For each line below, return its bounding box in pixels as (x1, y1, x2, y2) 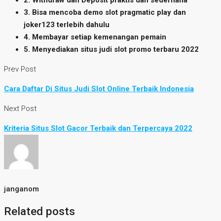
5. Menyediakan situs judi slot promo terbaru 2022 (24, 45, 199, 54)
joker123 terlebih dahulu (24, 20, 110, 30)
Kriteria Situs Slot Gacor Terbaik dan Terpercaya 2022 (4, 124, 192, 133)
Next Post (4, 104, 37, 113)
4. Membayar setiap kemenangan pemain (24, 33, 166, 42)
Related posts (4, 205, 75, 218)
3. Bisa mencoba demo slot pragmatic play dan (24, 8, 186, 17)
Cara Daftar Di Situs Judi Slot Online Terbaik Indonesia (4, 84, 194, 94)
